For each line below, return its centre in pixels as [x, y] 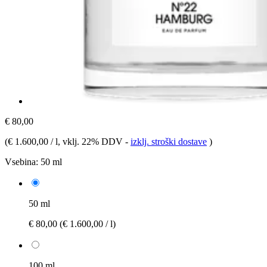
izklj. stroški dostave [169, 141]
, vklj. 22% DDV [91, 141]
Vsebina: [21, 162]
